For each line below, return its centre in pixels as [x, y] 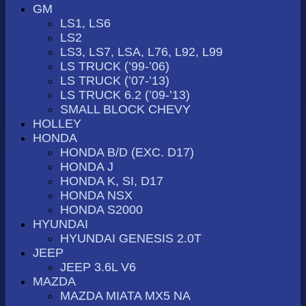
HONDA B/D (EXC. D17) [127, 152]
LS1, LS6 [85, 23]
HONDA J [87, 166]
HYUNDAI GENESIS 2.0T [131, 238]
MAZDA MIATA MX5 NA [125, 295]
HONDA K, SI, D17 [112, 181]
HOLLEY [57, 123]
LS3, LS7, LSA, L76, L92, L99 [141, 52]
